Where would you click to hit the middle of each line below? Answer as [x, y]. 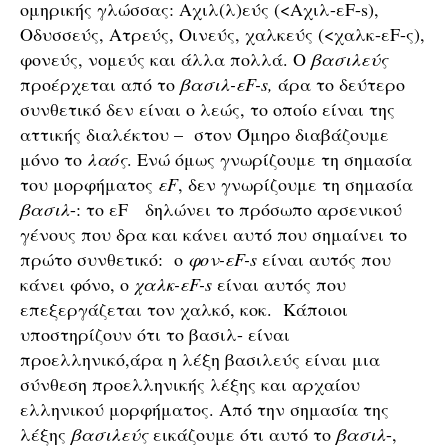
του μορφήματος [89, 184]
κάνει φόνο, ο [77, 284]
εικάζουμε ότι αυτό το [242, 434]
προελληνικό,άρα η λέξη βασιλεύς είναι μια [200, 359]
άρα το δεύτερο [339, 84]
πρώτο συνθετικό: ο [104, 259]
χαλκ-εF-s [175, 284]
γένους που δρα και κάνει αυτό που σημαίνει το [213, 234]
